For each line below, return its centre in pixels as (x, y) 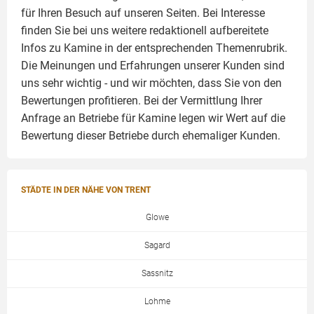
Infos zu (42, 48)
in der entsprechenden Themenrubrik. (194, 48)
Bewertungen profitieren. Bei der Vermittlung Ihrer (142, 101)
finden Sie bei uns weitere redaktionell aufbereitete (145, 31)
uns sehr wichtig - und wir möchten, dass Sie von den (151, 83)
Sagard (157, 246)
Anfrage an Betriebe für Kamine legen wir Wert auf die (153, 118)
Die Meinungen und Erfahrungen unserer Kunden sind (153, 66)
